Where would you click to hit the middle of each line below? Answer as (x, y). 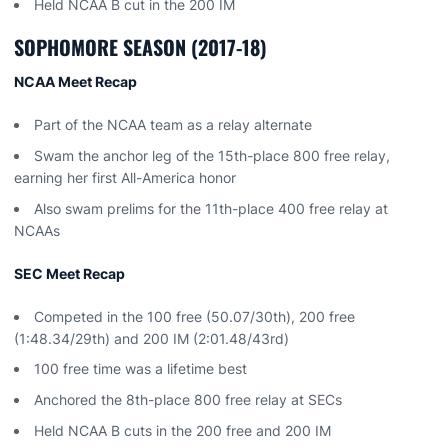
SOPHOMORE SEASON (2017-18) (140, 47)
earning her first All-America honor (125, 177)
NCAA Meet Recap (77, 81)
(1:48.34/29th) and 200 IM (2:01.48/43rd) (151, 338)
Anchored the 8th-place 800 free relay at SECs (188, 399)
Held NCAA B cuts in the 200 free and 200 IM (182, 430)
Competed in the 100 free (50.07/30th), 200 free (194, 316)
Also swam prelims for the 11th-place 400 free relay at (211, 208)
